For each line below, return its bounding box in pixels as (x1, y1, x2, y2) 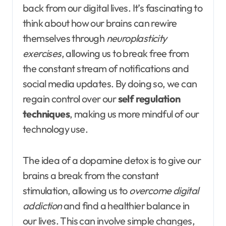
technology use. (23, 123, 88, 136)
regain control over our (23, 92, 118, 105)
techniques (23, 107, 70, 121)
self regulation (118, 92, 181, 105)
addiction (23, 199, 62, 212)
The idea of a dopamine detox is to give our (23, 154, 201, 167)
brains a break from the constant (23, 169, 159, 182)
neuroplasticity (106, 32, 167, 45)
